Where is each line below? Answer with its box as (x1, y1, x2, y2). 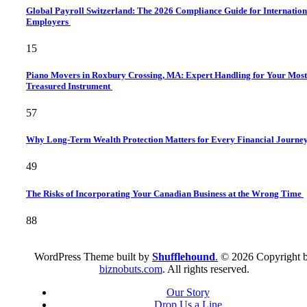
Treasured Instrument (26, 80, 112, 91)
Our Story (166, 286, 210, 298)
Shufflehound (152, 250, 215, 262)
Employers (26, 16, 71, 27)
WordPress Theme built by (34, 250, 152, 262)
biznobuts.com (99, 262, 162, 275)
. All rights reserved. (162, 262, 249, 275)
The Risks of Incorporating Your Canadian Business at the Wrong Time (26, 188, 304, 199)
